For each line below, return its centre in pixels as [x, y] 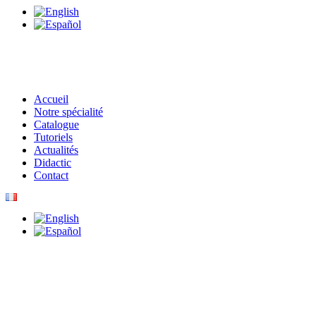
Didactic [53, 162]
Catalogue [56, 124]
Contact [51, 175]
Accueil [51, 99]
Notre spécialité [68, 111]
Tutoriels [53, 137]
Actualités [56, 150]
